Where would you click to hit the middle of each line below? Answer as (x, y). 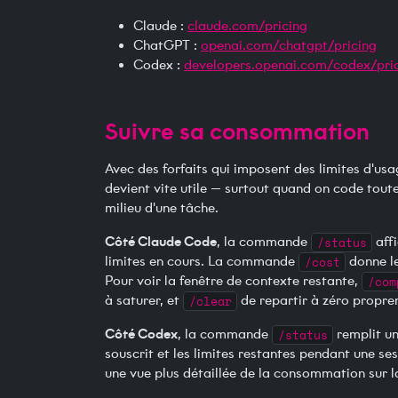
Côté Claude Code (161, 242)
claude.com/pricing (247, 26)
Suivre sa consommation (237, 131)
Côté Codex (141, 334)
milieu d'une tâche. (162, 208)
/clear (210, 301)
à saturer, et (144, 301)
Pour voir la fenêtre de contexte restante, (233, 281)
